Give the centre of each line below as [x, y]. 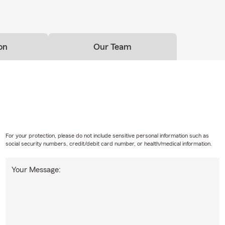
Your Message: [36, 170]
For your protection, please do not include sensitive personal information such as [107, 136]
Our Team [113, 47]
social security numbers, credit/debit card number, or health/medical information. [108, 144]
